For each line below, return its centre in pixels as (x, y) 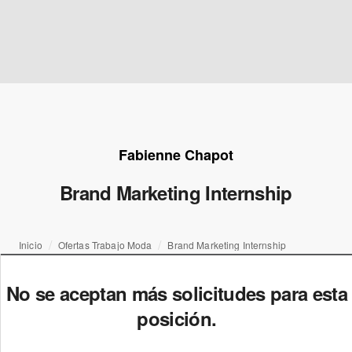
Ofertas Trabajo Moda (105, 245)
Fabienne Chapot (176, 155)
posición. (177, 318)
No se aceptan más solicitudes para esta (176, 293)
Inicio (31, 245)
